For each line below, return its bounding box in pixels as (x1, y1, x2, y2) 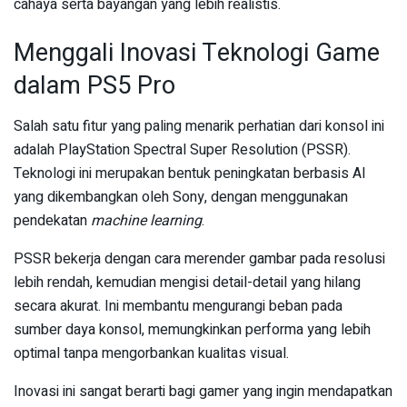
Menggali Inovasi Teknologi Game (14, 35, 380, 72)
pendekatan (14, 209, 91, 232)
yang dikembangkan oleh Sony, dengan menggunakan (14, 185, 348, 208)
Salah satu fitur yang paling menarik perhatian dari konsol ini (14, 114, 384, 137)
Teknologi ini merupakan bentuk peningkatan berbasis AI (14, 162, 366, 184)
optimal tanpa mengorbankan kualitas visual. (14, 342, 289, 364)
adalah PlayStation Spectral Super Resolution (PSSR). (14, 138, 351, 161)
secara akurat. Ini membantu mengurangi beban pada (14, 294, 342, 317)
